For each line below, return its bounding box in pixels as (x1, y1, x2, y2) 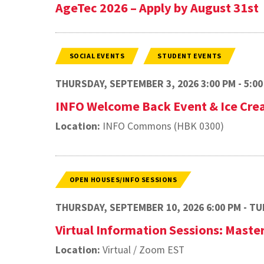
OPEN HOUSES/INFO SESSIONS (69, 174, 177, 184)
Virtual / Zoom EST (100, 243, 184, 256)
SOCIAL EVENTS (69, 51, 125, 61)
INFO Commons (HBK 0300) (100, 120, 224, 133)
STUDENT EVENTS (157, 51, 222, 61)
